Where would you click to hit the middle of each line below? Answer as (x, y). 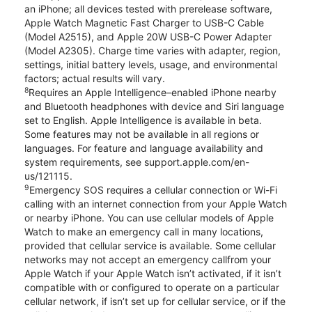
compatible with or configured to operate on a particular (152, 288)
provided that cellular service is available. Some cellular (150, 246)
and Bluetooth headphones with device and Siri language (154, 107)
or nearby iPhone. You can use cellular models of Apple (149, 218)
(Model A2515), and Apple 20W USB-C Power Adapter (148, 37)
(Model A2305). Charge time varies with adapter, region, (153, 51)
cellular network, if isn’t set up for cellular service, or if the (155, 302)
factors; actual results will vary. (95, 79)
